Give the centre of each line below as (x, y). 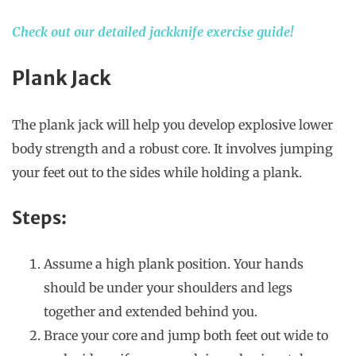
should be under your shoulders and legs (168, 288)
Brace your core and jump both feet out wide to (186, 336)
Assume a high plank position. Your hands (174, 264)
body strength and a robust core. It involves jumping (172, 149)
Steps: (39, 218)
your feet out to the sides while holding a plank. (159, 173)
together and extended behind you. (151, 312)
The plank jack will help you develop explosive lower (172, 125)
